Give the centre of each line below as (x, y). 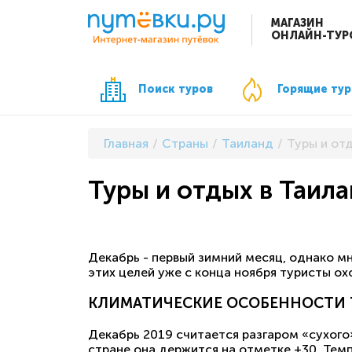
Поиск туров (176, 89)
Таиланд (247, 143)
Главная (126, 143)
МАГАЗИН (297, 24)
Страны (185, 143)
